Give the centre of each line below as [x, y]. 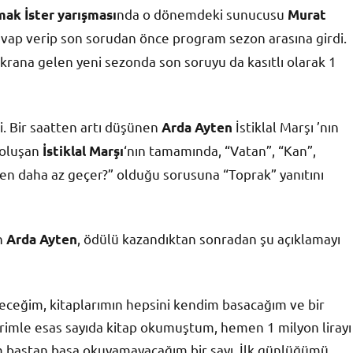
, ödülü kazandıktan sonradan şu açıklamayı [209, 238]
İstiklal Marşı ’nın [286, 126]
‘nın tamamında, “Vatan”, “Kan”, [220, 150]
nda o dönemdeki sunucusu [202, 13]
